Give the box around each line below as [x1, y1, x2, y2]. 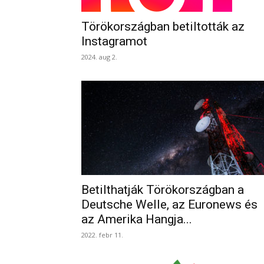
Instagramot [81, 34, 147, 48]
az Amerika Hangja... [81, 212, 192, 226]
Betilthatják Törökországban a [81, 183, 244, 197]
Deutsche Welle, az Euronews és [81, 197, 258, 212]
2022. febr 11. [81, 230, 123, 239]
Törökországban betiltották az [81, 19, 245, 34]
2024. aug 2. [81, 52, 117, 61]
